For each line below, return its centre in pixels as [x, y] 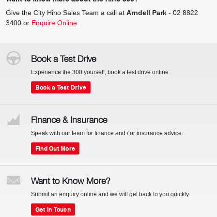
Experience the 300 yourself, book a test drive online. [101, 72]
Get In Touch [53, 209]
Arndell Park [147, 12]
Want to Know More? [71, 181]
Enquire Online [54, 23]
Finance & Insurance [69, 120]
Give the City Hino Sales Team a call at [66, 12]
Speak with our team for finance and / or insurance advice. [107, 133]
